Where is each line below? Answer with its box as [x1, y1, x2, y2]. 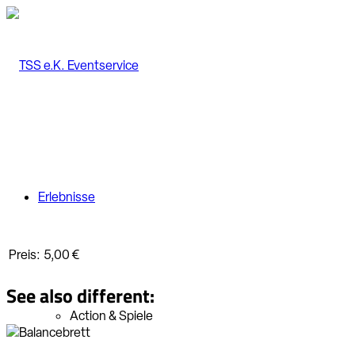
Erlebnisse [38, 189, 95, 205]
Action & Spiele [70, 307, 153, 324]
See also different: [6, 281, 155, 308]
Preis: [9, 246, 40, 263]
